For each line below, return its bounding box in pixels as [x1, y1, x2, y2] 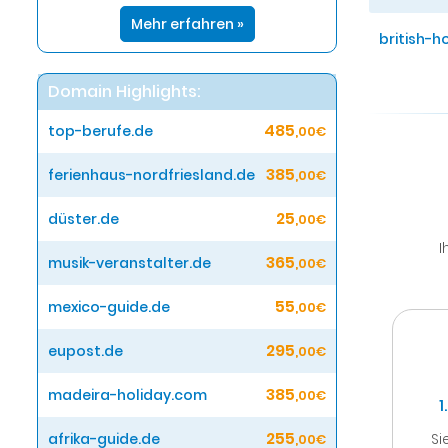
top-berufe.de [48, 121, 153, 142]
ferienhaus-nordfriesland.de [48, 165, 255, 186]
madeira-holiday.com [48, 385, 207, 406]
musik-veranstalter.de [48, 253, 211, 274]
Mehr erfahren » [130, 14, 244, 35]
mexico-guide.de [48, 297, 170, 318]
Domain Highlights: [48, 80, 201, 104]
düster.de [48, 209, 119, 230]
